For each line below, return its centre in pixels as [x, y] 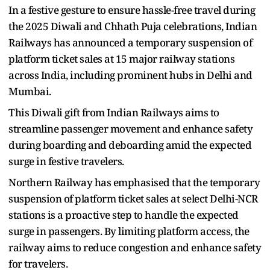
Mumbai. [30, 91]
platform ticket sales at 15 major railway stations [121, 58]
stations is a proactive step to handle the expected [124, 215]
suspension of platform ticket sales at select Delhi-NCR [133, 198]
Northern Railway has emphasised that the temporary [134, 182]
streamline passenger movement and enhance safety [130, 128]
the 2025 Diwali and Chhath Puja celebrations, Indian [133, 26]
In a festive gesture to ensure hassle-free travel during [132, 10]
